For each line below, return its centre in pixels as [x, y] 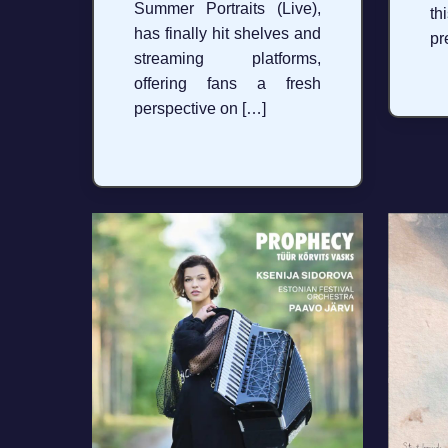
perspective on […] [200, 109]
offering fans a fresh [228, 84]
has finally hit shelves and [228, 34]
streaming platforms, [228, 59]
